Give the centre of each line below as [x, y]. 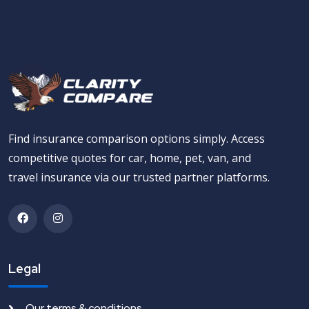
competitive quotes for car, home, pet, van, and [130, 158]
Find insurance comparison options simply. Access [137, 138]
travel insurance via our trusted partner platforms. [139, 177]
